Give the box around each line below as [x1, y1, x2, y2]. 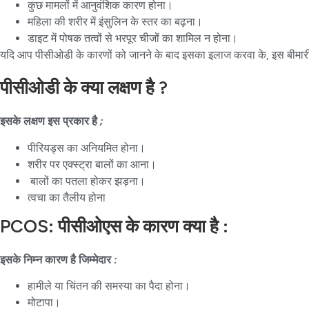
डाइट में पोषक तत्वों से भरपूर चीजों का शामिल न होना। [28, 31, 241, 45]
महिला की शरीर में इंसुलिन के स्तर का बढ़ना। [28, 14, 206, 28]
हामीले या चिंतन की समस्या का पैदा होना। [28, 279, 193, 293]
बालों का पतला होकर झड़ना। [28, 174, 146, 188]
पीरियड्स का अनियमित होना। [28, 141, 148, 154]
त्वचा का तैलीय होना [28, 190, 106, 204]
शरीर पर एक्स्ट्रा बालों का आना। [28, 157, 157, 171]
